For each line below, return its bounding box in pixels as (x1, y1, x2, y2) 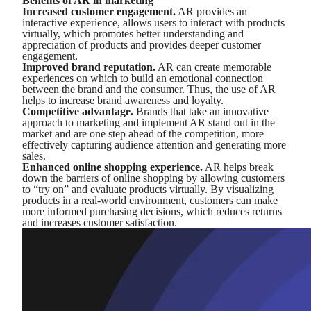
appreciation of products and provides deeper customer (22, 39, 261, 51)
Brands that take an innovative (133, 106, 269, 117)
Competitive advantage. (22, 106, 133, 117)
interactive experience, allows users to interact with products (22, 17, 285, 28)
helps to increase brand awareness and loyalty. (22, 94, 226, 106)
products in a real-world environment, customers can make (22, 194, 278, 206)
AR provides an (176, 6, 247, 17)
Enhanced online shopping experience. (22, 161, 203, 173)
